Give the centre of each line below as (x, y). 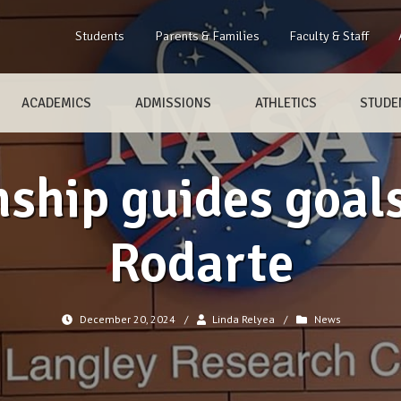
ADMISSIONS (173, 102)
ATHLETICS (286, 102)
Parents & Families (207, 36)
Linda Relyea (244, 320)
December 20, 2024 (127, 320)
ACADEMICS (57, 102)
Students (100, 36)
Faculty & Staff (328, 36)
